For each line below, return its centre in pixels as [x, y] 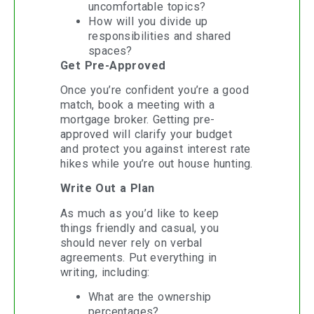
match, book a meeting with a [138, 105]
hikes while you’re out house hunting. [157, 164]
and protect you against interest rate [156, 149]
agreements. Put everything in [139, 257]
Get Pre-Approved [113, 65]
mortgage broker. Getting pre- [138, 120]
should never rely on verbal [131, 243]
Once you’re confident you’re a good [155, 90]
